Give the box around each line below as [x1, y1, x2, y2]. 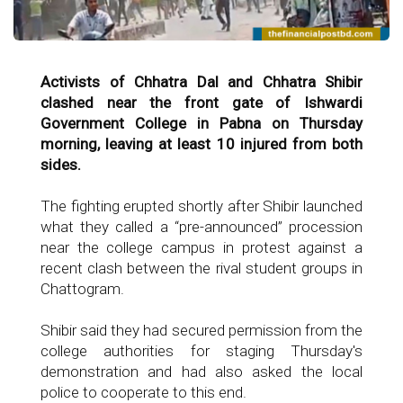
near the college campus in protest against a [40, 238, 363, 256]
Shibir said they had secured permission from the [40, 321, 363, 339]
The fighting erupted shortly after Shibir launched [40, 197, 363, 215]
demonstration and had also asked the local [40, 363, 363, 381]
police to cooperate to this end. [40, 383, 246, 401]
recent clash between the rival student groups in [40, 259, 363, 277]
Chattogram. [40, 280, 124, 298]
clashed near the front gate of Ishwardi [40, 94, 363, 112]
